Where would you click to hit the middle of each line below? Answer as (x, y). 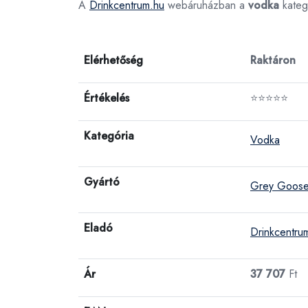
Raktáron (273, 60)
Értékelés (107, 98)
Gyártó (102, 182)
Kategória (109, 136)
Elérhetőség (113, 60)
